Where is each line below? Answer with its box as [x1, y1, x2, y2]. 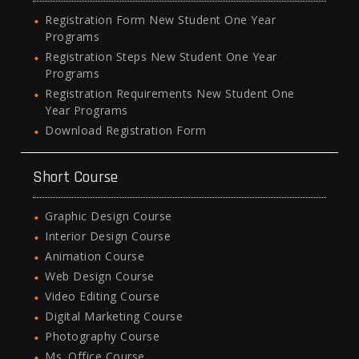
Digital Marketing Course [45, 309, 184, 325]
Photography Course [45, 329, 160, 345]
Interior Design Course [45, 228, 171, 244]
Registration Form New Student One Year [45, 12, 276, 28]
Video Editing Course [45, 288, 160, 305]
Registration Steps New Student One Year [45, 49, 277, 65]
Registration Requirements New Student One [45, 86, 295, 102]
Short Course [33, 167, 119, 188]
